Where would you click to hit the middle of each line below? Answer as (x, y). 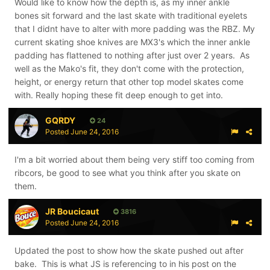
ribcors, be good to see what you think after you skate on (127, 173)
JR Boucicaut (72, 211)
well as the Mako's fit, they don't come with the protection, (129, 68)
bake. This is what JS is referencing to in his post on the (125, 264)
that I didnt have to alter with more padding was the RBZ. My (135, 29)
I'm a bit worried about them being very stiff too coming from (134, 159)
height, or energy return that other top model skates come (129, 82)
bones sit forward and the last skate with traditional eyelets (131, 15)
